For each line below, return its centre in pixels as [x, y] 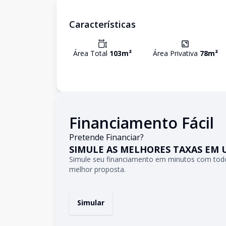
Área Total [91, 53]
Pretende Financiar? [106, 137]
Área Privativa [176, 53]
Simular [91, 203]
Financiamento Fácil [142, 123]
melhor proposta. [97, 169]
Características [102, 24]
